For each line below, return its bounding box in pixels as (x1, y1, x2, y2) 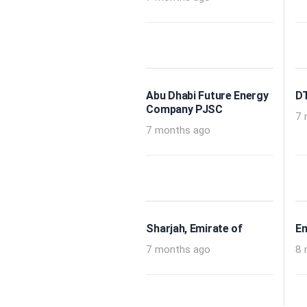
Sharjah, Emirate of (146, 222, 243, 236)
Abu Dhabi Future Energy (146, 89, 269, 103)
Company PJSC (146, 103, 223, 116)
